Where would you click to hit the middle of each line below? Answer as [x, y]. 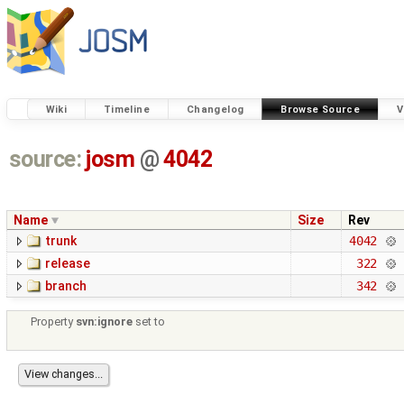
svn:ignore [105, 322]
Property [54, 322]
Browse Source [321, 109]
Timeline [126, 109]
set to [149, 322]
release [68, 264]
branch [66, 286]
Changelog [215, 109]
